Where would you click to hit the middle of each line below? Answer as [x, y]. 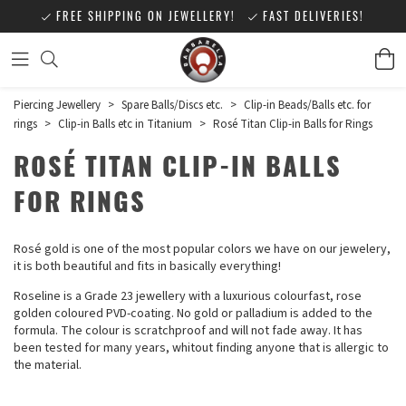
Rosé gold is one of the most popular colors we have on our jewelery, [202, 250]
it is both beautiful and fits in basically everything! [147, 267]
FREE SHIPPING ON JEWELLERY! [146, 16]
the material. [48, 366]
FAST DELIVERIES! [314, 16]
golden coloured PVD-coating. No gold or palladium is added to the [193, 314]
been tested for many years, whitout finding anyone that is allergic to [201, 348]
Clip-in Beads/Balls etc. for [307, 105]
